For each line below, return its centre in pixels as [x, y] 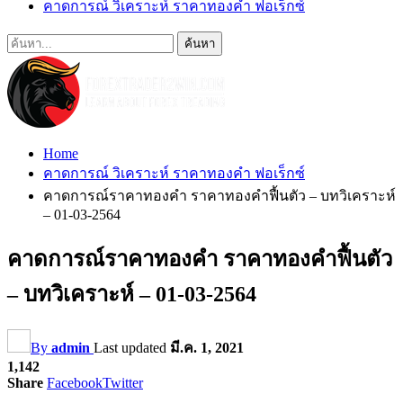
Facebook [75, 382]
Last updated [132, 347]
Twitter [123, 382]
